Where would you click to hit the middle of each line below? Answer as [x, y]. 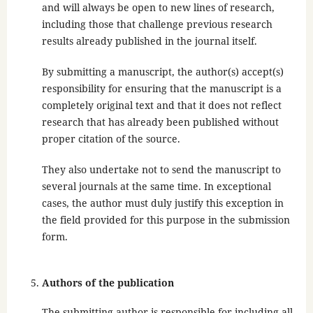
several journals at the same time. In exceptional [156, 187]
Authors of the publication [108, 283]
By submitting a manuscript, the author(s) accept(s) [162, 72]
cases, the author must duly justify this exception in [162, 203]
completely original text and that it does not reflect [161, 105]
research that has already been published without [160, 122]
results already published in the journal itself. [149, 41]
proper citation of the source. [111, 139]
